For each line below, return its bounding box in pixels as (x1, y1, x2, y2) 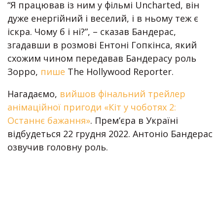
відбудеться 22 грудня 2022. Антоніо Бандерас (7, 127, 213, 140)
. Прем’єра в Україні (90, 114, 178, 126)
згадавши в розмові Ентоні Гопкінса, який (7, 38, 197, 51)
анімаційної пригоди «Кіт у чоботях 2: (7, 101, 176, 113)
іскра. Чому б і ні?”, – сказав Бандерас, (7, 25, 176, 37)
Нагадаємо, (7, 87, 60, 100)
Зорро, (7, 65, 40, 77)
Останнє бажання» (7, 114, 90, 126)
